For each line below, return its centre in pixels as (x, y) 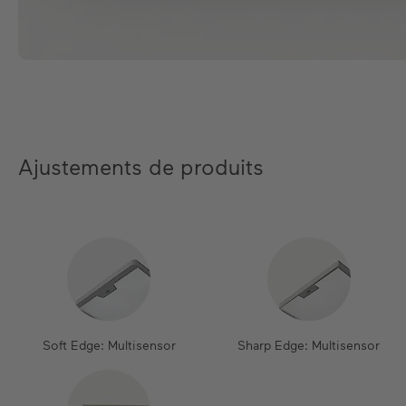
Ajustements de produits (141, 166)
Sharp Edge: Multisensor (309, 345)
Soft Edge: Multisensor (109, 345)
